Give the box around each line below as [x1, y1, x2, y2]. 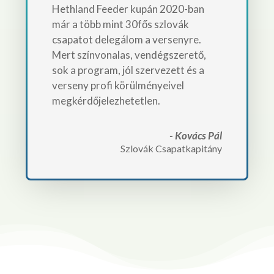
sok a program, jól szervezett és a [51, 63, 204, 76]
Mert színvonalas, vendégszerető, [51, 48, 206, 61]
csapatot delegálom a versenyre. [51, 32, 201, 46]
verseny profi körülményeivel [51, 78, 184, 92]
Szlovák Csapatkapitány [120, 142, 223, 154]
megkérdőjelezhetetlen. [51, 94, 160, 107]
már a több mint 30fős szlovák [51, 17, 189, 31]
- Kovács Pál [169, 128, 223, 142]
